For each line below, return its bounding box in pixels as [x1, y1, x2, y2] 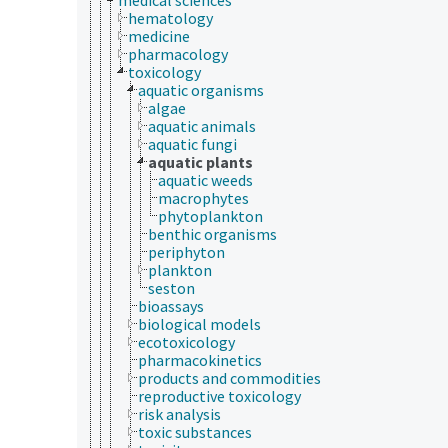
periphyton [148, 241, 225, 262]
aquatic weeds [158, 169, 253, 190]
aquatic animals [148, 115, 256, 136]
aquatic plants [148, 151, 253, 172]
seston [148, 277, 195, 298]
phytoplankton [158, 205, 263, 226]
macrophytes [158, 187, 249, 208]
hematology [128, 7, 213, 28]
